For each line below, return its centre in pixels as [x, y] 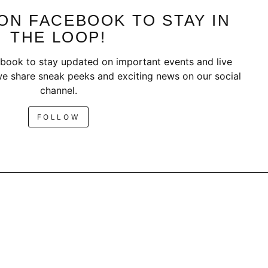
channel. [58, 91]
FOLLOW [58, 117]
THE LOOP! [58, 37]
